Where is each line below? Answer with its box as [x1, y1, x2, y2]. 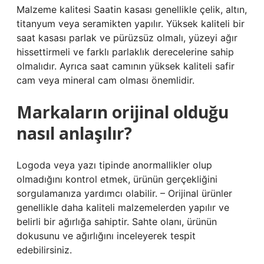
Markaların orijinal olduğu [16, 101, 229, 123]
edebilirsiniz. [16, 244, 72, 256]
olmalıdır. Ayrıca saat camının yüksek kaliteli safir [16, 60, 235, 72]
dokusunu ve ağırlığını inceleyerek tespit [16, 230, 196, 242]
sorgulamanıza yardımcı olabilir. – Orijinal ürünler [16, 187, 232, 199]
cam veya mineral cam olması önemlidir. [16, 74, 194, 86]
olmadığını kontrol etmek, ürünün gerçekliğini [16, 173, 217, 185]
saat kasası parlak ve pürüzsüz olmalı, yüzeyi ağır [16, 32, 237, 44]
